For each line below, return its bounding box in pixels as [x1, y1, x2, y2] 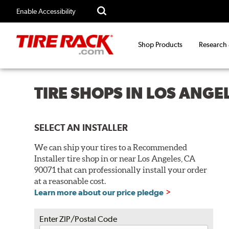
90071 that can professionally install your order [34, 165, 208, 174]
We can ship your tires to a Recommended [34, 142, 188, 152]
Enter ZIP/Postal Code [39, 214, 118, 224]
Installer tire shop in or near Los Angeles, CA [34, 153, 196, 163]
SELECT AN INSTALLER [34, 122, 128, 133]
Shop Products [138, 40, 182, 49]
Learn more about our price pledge [34, 187, 164, 197]
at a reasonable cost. [34, 176, 106, 186]
